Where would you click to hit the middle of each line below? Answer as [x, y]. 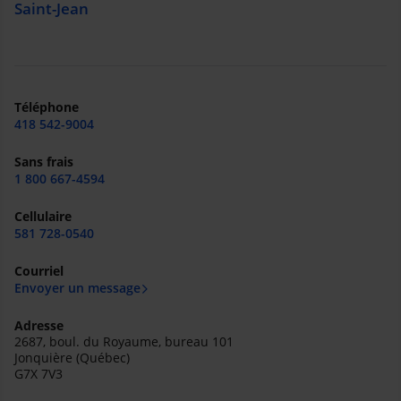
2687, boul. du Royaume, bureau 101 [124, 341]
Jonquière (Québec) [72, 358]
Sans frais [44, 162]
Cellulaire [43, 216]
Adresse [39, 325]
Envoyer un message [77, 288]
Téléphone [47, 107]
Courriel [39, 271]
